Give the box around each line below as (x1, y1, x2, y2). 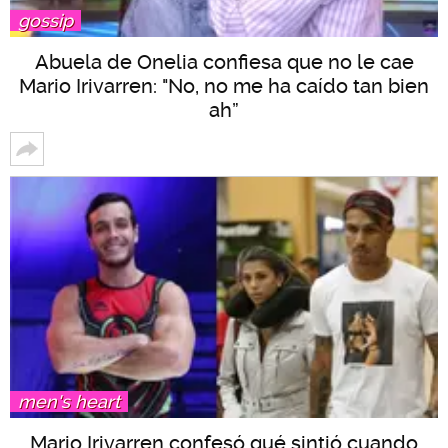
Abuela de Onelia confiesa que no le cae (34, 50, 414, 74)
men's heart (18, 390, 120, 412)
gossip (18, 10, 73, 31)
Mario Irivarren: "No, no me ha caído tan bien (19, 74, 429, 98)
